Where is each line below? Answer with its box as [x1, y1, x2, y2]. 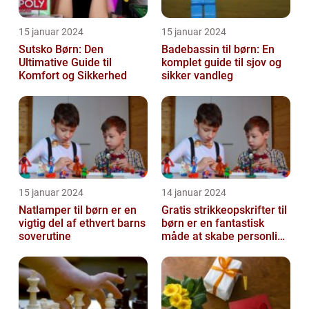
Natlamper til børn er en [19, 203, 137, 217]
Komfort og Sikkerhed [19, 69, 127, 83]
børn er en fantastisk [161, 217, 264, 230]
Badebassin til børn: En [161, 43, 275, 57]
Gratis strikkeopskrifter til [161, 203, 287, 217]
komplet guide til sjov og [161, 56, 281, 70]
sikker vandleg [161, 69, 233, 83]
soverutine [19, 230, 71, 243]
